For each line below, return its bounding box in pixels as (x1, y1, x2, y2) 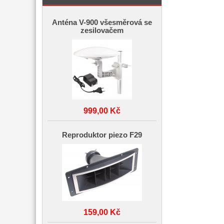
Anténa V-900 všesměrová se (52, 18, 152, 26)
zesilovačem (80, 26, 123, 34)
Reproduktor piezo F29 (62, 131, 142, 139)
